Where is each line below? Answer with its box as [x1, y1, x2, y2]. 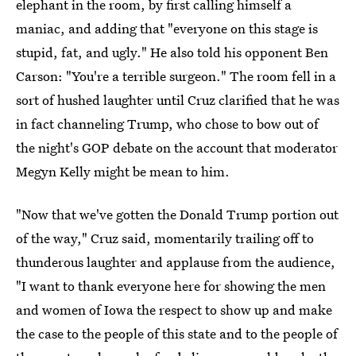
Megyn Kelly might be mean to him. [16, 162, 230, 180]
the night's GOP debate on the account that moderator [16, 138, 338, 157]
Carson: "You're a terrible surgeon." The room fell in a [16, 67, 336, 85]
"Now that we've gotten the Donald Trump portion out [16, 205, 339, 223]
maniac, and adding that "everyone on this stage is [16, 19, 318, 37]
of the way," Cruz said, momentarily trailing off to [16, 229, 314, 247]
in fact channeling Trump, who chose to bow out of [16, 114, 319, 133]
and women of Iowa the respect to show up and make [16, 300, 332, 319]
